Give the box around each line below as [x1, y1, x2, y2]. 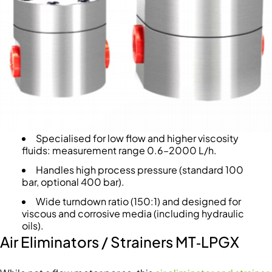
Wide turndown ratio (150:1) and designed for [35, 195, 241, 208]
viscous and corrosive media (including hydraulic [21, 207, 244, 220]
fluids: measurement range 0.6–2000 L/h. [21, 144, 217, 157]
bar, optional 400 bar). [21, 175, 124, 189]
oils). [21, 219, 44, 233]
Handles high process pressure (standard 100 [35, 163, 243, 177]
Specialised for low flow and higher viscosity [35, 132, 239, 145]
